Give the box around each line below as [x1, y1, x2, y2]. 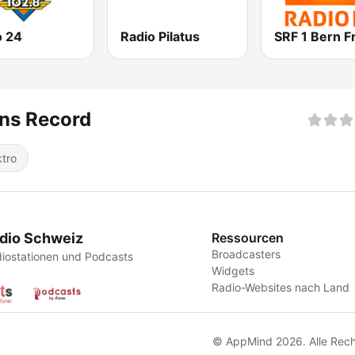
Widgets [212, 264, 255, 278]
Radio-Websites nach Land [212, 281, 350, 295]
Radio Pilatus [120, 29, 200, 45]
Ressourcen [212, 230, 284, 246]
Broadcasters [212, 247, 281, 261]
